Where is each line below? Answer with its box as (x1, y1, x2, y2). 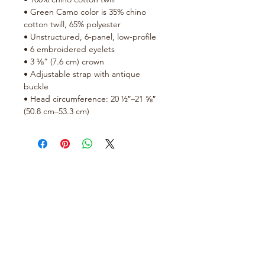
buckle (24, 81, 49, 92)
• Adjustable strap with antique (24, 69, 140, 80)
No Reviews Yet (63, 164, 127, 176)
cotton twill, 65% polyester (24, 19, 121, 30)
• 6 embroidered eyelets (24, 44, 115, 55)
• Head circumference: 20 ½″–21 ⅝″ (24, 93, 156, 105)
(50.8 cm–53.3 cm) (24, 106, 89, 117)
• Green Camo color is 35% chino (24, 7, 146, 18)
